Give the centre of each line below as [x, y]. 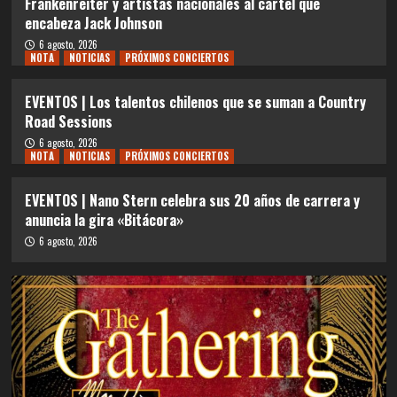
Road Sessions [68, 121]
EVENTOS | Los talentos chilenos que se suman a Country [195, 101]
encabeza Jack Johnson [93, 23]
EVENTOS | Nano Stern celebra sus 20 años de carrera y [192, 200]
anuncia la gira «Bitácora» [104, 219]
